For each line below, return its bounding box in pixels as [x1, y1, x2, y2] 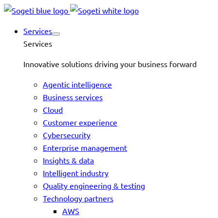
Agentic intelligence [43, 79, 112, 89]
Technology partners [43, 193, 113, 203]
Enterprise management [43, 143, 127, 152]
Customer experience [43, 117, 117, 127]
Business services [43, 92, 103, 102]
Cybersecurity [43, 130, 91, 140]
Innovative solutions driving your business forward [23, 59, 197, 69]
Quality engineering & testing [43, 181, 145, 190]
